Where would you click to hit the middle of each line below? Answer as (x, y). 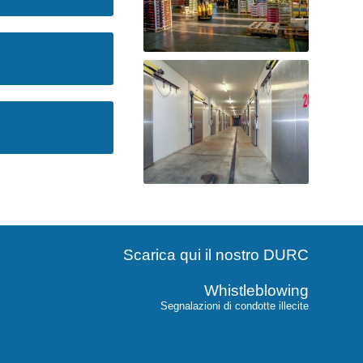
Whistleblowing (256, 290)
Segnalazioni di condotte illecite (235, 306)
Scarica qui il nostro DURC (216, 255)
